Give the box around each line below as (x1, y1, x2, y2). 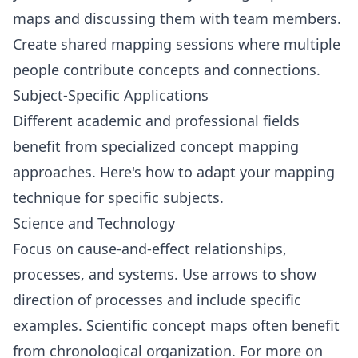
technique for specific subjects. (13, 188, 224, 207)
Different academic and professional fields (13, 111, 300, 130)
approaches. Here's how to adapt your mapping (13, 162, 335, 181)
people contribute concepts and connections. (13, 60, 320, 79)
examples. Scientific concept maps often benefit (13, 316, 340, 335)
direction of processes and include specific (13, 290, 301, 309)
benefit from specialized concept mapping (13, 137, 299, 156)
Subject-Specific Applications (13, 86, 209, 105)
